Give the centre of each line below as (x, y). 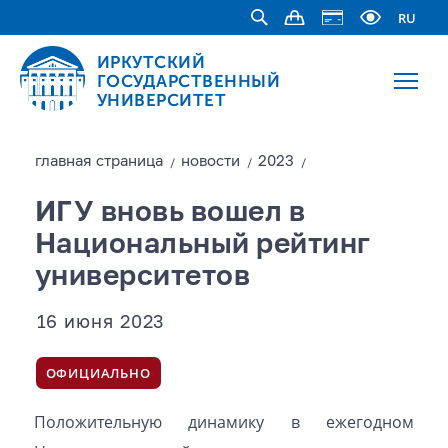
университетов (142, 277)
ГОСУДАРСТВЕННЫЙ (188, 80)
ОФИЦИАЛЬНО (98, 372)
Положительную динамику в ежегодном (224, 422)
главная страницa (98, 161)
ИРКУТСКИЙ (151, 61)
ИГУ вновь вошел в (170, 213)
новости (210, 161)
